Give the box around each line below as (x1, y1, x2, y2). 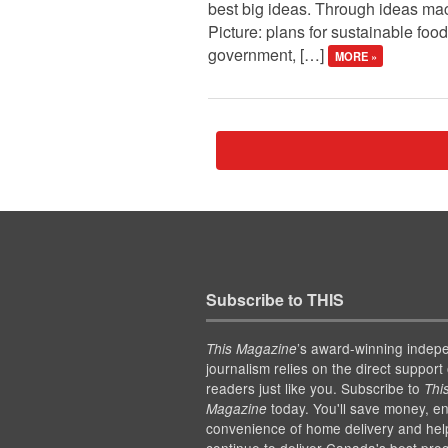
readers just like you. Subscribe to (205, 378, 424, 399)
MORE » (334, 47, 377, 64)
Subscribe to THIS (205, 288, 344, 312)
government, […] (208, 42, 328, 66)
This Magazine (205, 339, 297, 359)
